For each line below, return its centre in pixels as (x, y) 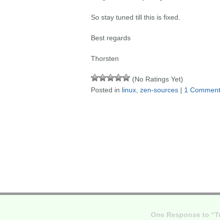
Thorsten (105, 58)
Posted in (106, 90)
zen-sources (159, 90)
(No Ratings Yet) (156, 79)
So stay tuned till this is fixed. (135, 17)
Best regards (110, 38)
